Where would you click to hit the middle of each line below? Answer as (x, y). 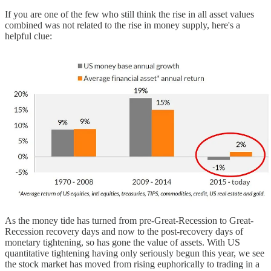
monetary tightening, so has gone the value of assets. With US (122, 242)
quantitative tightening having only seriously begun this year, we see (135, 253)
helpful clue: (28, 36)
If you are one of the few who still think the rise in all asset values (129, 15)
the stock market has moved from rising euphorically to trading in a (132, 264)
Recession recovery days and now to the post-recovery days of (124, 231)
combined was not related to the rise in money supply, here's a (122, 25)
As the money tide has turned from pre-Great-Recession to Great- (129, 220)
